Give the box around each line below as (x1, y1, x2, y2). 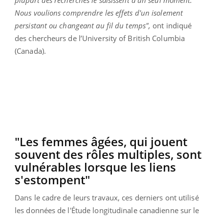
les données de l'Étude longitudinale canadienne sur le (15, 205, 199, 215)
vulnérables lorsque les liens (15, 158, 176, 175)
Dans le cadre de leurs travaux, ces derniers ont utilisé (15, 192, 199, 202)
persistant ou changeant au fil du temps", (15, 20, 151, 30)
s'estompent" (15, 171, 90, 188)
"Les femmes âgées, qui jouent (15, 133, 187, 150)
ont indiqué (151, 20, 192, 30)
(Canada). (15, 45, 46, 56)
